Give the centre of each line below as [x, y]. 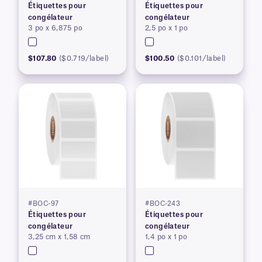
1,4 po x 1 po [166, 237]
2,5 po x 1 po [167, 28]
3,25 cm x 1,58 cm [59, 237]
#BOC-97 [44, 204]
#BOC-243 [163, 204]
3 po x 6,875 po [55, 28]
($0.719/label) [84, 59]
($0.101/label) [201, 59]
